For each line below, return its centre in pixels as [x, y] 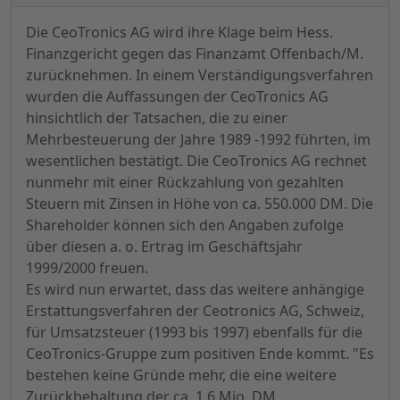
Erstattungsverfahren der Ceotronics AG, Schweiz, [195, 311]
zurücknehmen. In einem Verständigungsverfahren [200, 75]
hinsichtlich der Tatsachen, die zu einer [157, 118]
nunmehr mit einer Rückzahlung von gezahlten [185, 183]
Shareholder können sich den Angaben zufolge [185, 225]
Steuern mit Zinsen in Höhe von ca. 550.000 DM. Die [200, 204]
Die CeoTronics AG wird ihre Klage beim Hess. [179, 33]
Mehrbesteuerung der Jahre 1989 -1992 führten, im [198, 140]
